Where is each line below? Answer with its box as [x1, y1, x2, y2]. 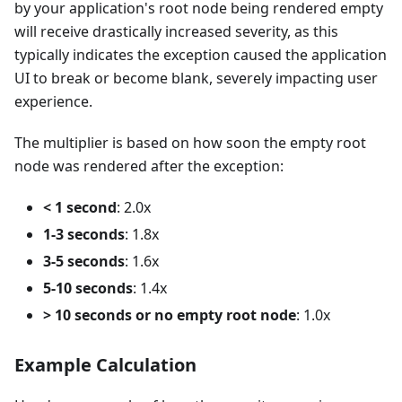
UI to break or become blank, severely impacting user [14, 67, 378, 88]
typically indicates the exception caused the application [14, 44, 387, 65]
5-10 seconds [43, 277, 133, 298]
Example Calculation [14, 352, 197, 377]
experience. [14, 91, 92, 111]
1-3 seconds [43, 223, 125, 244]
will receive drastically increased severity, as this [14, 21, 338, 41]
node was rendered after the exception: [14, 155, 284, 176]
